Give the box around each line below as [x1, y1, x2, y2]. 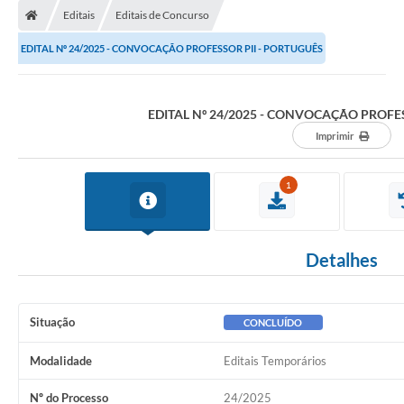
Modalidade [30, 353, 92, 369]
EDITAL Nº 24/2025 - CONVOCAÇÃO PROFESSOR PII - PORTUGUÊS [21, 42, 323, 55]
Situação [30, 315, 75, 330]
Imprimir [315, 130, 354, 142]
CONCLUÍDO [243, 317, 303, 329]
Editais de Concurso [115, 8, 209, 23]
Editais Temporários [223, 353, 326, 369]
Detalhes [306, 249, 378, 271]
